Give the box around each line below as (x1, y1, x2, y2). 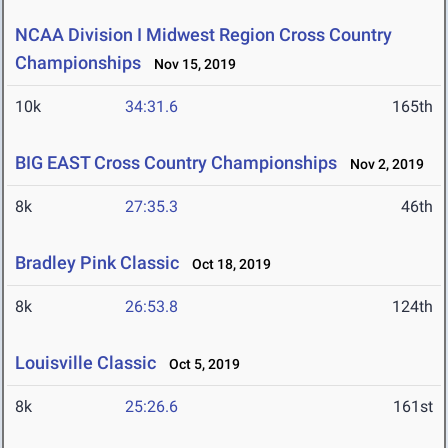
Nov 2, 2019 (341, 156, 424, 173)
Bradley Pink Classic (15, 252, 179, 274)
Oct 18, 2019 (183, 256, 271, 273)
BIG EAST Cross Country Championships (15, 152, 337, 174)
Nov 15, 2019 (145, 56, 236, 73)
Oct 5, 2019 (160, 356, 240, 373)
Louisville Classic (15, 352, 156, 374)
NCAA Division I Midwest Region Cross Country (15, 24, 392, 46)
